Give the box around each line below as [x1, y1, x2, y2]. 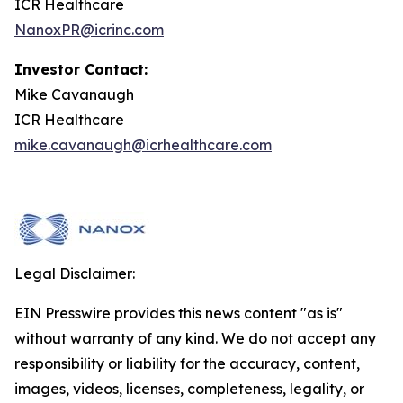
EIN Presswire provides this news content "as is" [14, 304, 343, 322]
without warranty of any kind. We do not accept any [14, 329, 376, 347]
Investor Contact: [14, 60, 148, 78]
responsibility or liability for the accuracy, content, [14, 354, 360, 372]
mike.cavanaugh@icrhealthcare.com [14, 136, 272, 154]
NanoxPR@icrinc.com [14, 21, 164, 39]
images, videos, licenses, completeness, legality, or [14, 380, 364, 398]
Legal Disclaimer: [14, 264, 135, 282]
